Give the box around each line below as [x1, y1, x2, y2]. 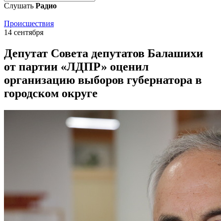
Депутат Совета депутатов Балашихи [4, 46, 203, 60]
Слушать [4, 1, 36, 10]
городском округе [4, 86, 98, 100]
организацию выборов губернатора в [4, 73, 202, 86]
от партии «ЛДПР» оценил [4, 60, 148, 73]
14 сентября [4, 28, 43, 37]
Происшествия [4, 19, 54, 28]
